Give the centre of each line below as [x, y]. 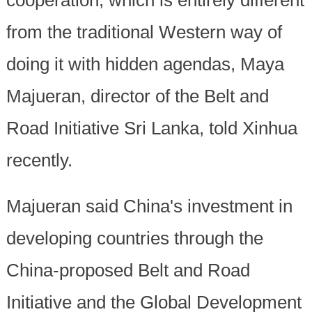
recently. [39, 161]
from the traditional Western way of [144, 32]
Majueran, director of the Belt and [137, 96]
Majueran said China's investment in [149, 206]
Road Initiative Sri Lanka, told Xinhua [151, 128]
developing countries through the [134, 239]
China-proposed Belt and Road [128, 271]
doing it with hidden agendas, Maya [145, 64]
